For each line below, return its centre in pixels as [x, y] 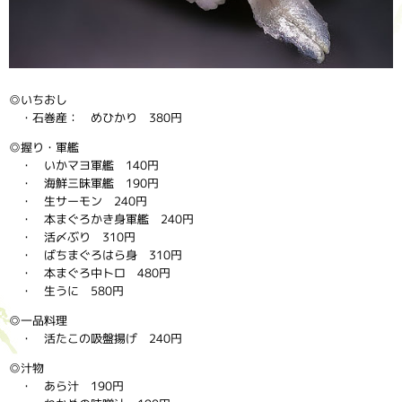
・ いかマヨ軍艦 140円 [84, 165]
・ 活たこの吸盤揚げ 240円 [96, 338]
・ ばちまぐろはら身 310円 [96, 254]
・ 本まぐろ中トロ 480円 [90, 272]
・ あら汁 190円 [66, 385]
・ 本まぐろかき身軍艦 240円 [101, 218]
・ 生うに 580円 [66, 290]
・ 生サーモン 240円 [78, 201]
